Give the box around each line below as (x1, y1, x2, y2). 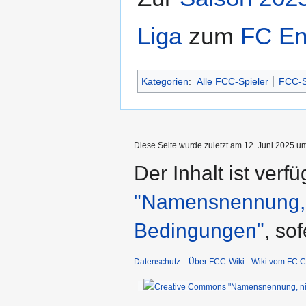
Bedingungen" (134, 219, 264, 242)
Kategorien (141, 75, 189, 87)
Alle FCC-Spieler (196, 75, 268, 87)
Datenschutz (134, 256, 180, 266)
